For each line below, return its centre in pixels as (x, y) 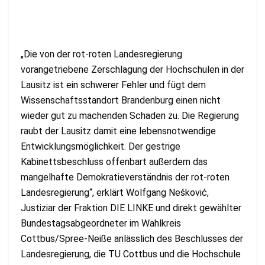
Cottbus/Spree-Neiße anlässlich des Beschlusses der (132, 238)
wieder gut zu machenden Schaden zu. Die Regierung (130, 115)
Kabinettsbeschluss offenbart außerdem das (114, 161)
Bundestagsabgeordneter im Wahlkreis (101, 223)
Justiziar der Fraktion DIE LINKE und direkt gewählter (131, 208)
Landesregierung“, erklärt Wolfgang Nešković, (115, 192)
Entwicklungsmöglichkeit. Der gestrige (101, 146)
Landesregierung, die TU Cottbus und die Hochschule (131, 254)
